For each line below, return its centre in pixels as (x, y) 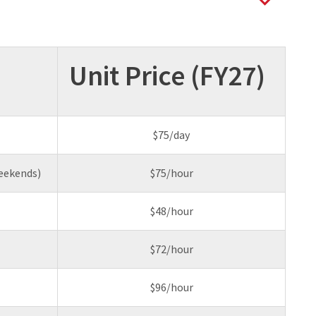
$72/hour (171, 249)
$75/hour (171, 173)
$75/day (171, 135)
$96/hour (171, 287)
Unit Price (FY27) (167, 76)
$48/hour (171, 211)
